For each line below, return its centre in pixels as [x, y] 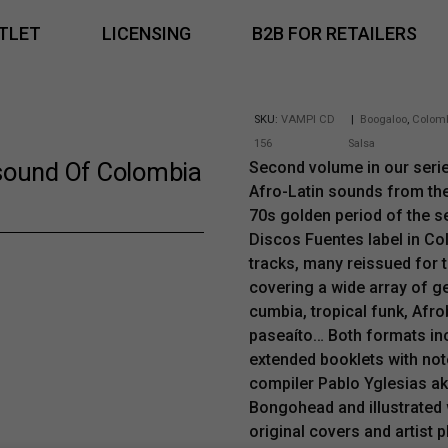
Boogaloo [383, 119]
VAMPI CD [308, 119]
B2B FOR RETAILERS [334, 33]
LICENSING [146, 33]
